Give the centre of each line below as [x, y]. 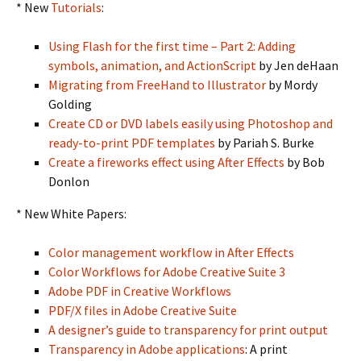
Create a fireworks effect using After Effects [166, 162]
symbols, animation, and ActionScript [152, 65]
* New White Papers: [71, 214]
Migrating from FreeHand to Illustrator [157, 85]
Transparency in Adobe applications [147, 349]
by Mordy [292, 85]
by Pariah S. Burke [265, 143]
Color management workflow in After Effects [171, 252]
